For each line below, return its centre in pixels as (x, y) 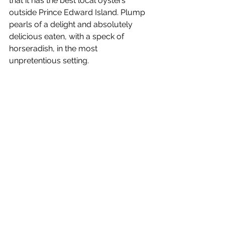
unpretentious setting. (49, 61)
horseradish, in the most (54, 48)
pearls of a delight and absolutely (72, 24)
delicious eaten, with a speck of (68, 36)
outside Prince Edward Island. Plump (78, 12)
